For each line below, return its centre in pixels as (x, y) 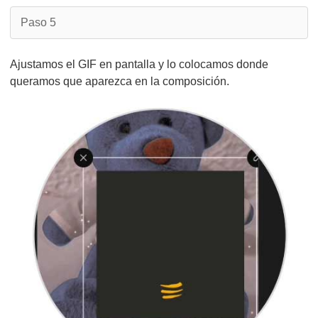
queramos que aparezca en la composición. (120, 81)
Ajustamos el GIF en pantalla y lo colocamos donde (139, 64)
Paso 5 (38, 22)
